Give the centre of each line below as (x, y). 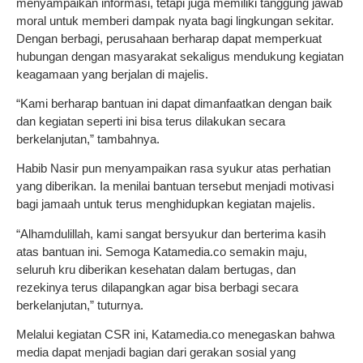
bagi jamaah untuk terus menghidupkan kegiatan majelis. (166, 204)
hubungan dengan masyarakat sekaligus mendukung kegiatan (180, 56)
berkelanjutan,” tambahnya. (88, 139)
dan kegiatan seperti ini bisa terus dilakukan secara (151, 121)
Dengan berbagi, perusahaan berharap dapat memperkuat (169, 38)
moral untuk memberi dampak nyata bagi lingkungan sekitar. (175, 20)
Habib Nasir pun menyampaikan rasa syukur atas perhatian (173, 169)
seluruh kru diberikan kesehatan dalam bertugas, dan (156, 269)
